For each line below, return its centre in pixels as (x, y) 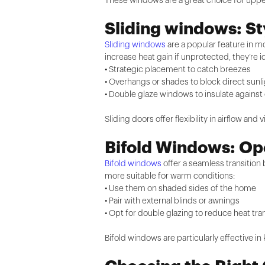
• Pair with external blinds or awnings (172, 201)
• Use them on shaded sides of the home (181, 188)
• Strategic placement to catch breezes (178, 70)
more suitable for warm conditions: (170, 176)
